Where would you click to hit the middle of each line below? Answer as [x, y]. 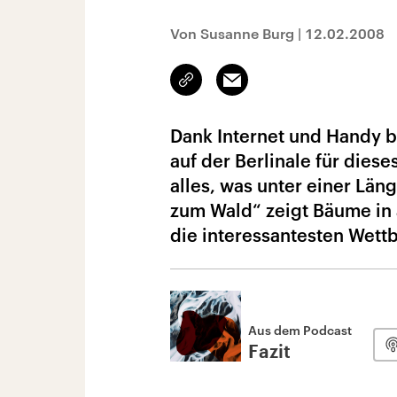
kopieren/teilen [228, 88]
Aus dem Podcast [300, 330]
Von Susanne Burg [232, 33]
